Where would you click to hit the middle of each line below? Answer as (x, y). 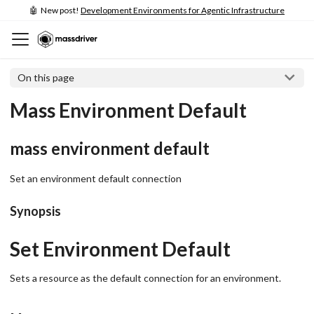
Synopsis (35, 211)
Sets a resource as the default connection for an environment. (145, 278)
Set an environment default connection (96, 178)
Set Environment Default (120, 248)
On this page (46, 77)
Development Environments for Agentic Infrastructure (183, 10)
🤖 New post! (55, 10)
